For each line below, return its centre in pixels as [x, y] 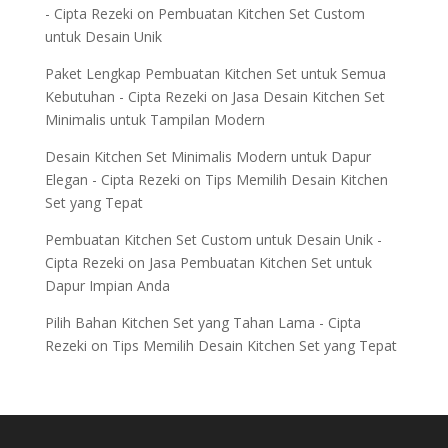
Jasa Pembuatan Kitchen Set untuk [260, 262]
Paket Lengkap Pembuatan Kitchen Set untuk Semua [215, 73]
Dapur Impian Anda [107, 285]
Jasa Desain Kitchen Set [308, 96]
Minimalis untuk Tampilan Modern [154, 119]
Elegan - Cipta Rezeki [112, 179]
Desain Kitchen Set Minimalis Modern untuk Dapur [207, 156]
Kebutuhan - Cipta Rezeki [125, 96]
